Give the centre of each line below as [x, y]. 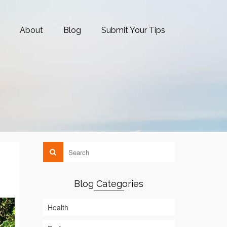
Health [58, 207]
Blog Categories [109, 184]
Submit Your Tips [133, 30]
